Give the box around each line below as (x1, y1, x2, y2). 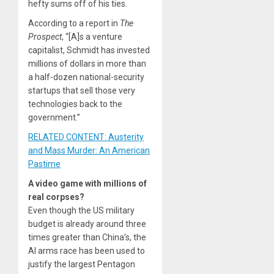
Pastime (28, 158, 61, 169)
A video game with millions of (28, 178, 147, 188)
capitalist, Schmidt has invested (28, 45, 150, 55)
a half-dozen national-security (28, 72, 144, 82)
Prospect (28, 31, 62, 42)
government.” (28, 112, 80, 122)
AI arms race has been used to (28, 245, 145, 256)
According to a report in (28, 18, 120, 28)
